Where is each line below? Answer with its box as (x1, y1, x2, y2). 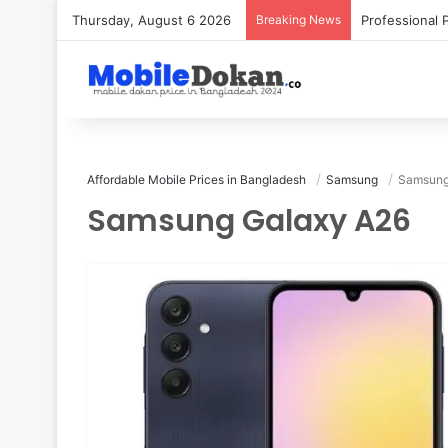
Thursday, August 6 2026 (72, 12, 231, 28)
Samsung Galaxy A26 (87, 200, 411, 242)
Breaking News (256, 12, 341, 27)
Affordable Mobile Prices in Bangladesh (87, 172, 306, 187)
